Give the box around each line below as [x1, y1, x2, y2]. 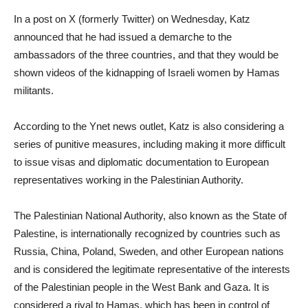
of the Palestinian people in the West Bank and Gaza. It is [14, 281, 269, 293]
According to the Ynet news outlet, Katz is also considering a [14, 120, 284, 132]
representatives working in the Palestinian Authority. [14, 174, 243, 186]
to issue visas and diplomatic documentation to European [14, 156, 269, 168]
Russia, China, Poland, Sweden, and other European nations [14, 245, 284, 257]
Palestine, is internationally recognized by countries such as [14, 228, 280, 239]
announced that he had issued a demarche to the [14, 31, 232, 43]
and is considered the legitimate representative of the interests [14, 263, 290, 275]
